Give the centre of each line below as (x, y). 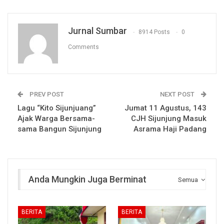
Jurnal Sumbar (97, 31)
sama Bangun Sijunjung (59, 129)
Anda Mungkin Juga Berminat (87, 179)
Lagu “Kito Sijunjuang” (57, 108)
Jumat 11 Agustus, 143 (165, 108)
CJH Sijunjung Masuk (169, 119)
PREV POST (46, 94)
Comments (83, 47)
